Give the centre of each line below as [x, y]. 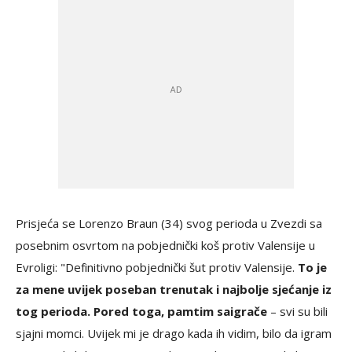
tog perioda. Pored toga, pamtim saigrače [141, 311]
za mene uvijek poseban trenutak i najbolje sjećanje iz [174, 289]
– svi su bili [297, 311]
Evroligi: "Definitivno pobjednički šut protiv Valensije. [157, 267]
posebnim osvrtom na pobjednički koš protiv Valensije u [165, 245]
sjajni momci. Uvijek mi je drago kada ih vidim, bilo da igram [174, 333]
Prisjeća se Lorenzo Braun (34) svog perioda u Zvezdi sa [169, 223]
